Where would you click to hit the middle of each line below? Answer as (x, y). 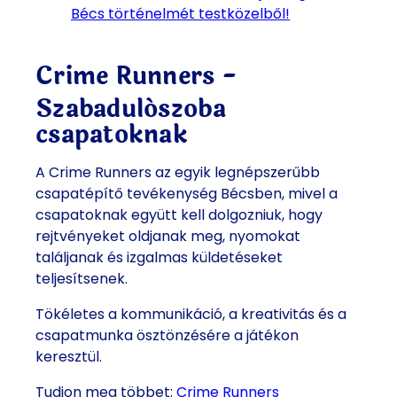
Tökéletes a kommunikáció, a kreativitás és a (191, 315)
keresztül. (69, 357)
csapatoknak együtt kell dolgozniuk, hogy (179, 215)
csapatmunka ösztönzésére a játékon (167, 336)
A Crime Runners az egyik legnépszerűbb (178, 173)
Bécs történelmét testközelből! (180, 14)
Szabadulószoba (131, 109)
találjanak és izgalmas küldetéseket (159, 258)
